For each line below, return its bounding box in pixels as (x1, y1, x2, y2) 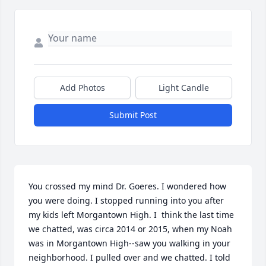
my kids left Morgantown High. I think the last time (28, 209, 234, 221)
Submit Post (109, 109, 157, 121)
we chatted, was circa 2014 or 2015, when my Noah (28, 223, 232, 235)
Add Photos (59, 82, 105, 94)
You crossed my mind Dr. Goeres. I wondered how (28, 180, 226, 192)
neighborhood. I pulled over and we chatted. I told (28, 252, 230, 264)
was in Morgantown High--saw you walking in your (28, 237, 230, 249)
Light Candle (159, 82, 209, 94)
